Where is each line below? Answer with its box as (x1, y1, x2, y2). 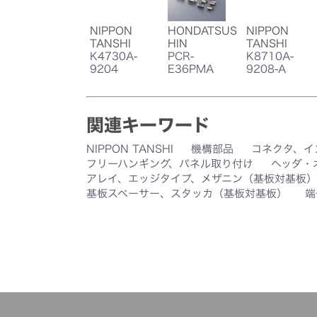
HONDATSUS (168, 25, 238, 37)
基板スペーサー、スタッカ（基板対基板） (86, 188, 287, 200)
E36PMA (168, 64, 214, 75)
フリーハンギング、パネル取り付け (86, 158, 253, 170)
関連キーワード (86, 116, 210, 134)
